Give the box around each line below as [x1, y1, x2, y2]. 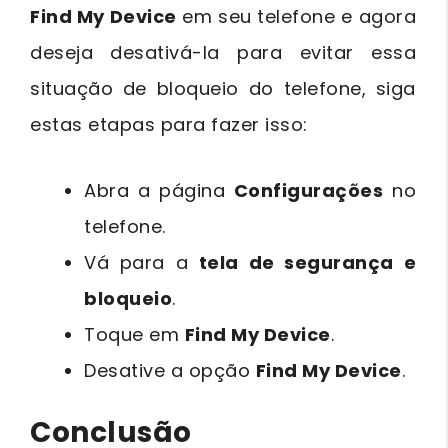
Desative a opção [84, 357, 256, 383]
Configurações [233, 177, 384, 203]
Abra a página [84, 177, 234, 203]
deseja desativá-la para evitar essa [30, 39, 416, 65]
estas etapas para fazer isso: [30, 111, 308, 137]
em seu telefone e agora [176, 3, 417, 29]
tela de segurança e [198, 249, 416, 275]
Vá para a [84, 249, 199, 275]
